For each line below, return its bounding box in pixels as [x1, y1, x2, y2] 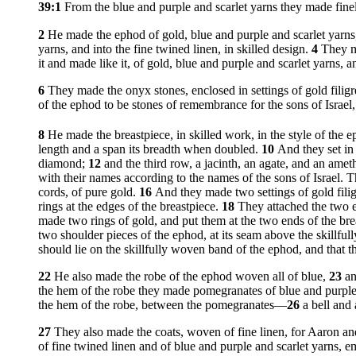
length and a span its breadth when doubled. [38, 141, 261, 156]
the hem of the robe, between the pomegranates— [38, 297, 287, 311]
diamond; [38, 156, 88, 170]
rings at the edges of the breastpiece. [38, 199, 222, 213]
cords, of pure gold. [38, 184, 139, 199]
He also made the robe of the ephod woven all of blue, [54, 269, 329, 283]
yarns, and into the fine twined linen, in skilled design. [38, 41, 311, 56]
